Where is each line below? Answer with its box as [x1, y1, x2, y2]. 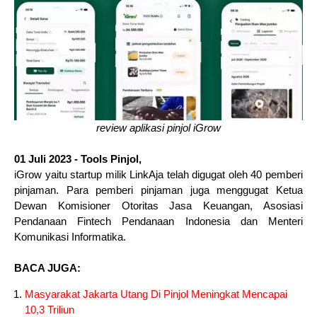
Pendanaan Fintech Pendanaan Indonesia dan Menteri [14, 215, 303, 228]
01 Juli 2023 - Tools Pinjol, [14, 153, 142, 166]
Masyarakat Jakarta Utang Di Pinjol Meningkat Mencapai [25, 288, 287, 301]
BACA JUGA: [14, 262, 81, 275]
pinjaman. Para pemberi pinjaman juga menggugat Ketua [14, 184, 303, 197]
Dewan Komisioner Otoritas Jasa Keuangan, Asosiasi [14, 200, 303, 212]
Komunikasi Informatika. [14, 231, 126, 243]
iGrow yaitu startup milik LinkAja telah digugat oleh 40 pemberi [14, 168, 303, 181]
